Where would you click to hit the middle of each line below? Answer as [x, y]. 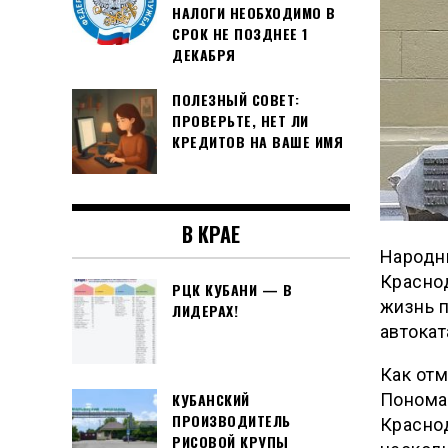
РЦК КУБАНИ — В [232, 289]
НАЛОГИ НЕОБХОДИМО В [254, 13]
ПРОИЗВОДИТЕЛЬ [231, 420]
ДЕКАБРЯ [204, 55]
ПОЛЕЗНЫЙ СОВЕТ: [236, 99]
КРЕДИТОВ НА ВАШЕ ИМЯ [257, 141]
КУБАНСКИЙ [211, 399]
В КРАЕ [210, 233]
